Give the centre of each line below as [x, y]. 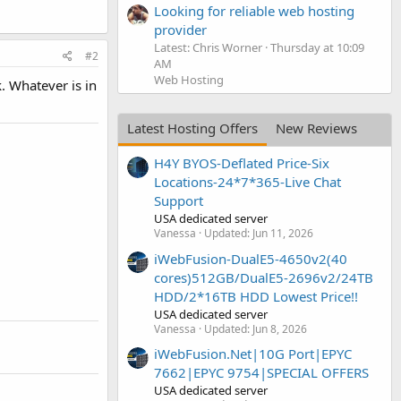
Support [179, 201]
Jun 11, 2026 [283, 234]
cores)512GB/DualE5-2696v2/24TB [264, 277]
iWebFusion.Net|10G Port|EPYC [253, 353]
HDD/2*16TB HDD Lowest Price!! [256, 296]
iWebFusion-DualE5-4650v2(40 [251, 258]
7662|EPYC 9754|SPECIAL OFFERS [261, 372]
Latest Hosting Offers [192, 128]
